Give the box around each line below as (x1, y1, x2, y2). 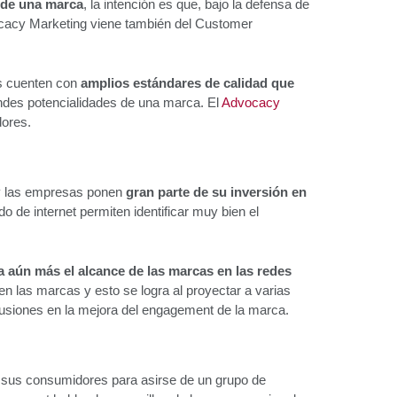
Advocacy (222, 94, 280, 110)
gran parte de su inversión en (126, 184, 307, 200)
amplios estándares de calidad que (81, 74, 294, 90)
